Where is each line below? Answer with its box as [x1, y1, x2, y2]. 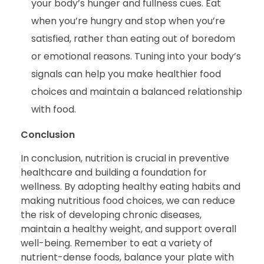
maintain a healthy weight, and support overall [21, 222, 236, 236]
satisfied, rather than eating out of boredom [31, 31, 235, 45]
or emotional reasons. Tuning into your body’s [31, 49, 241, 63]
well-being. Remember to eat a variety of [21, 236, 213, 250]
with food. [31, 102, 76, 116]
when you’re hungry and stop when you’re [31, 14, 225, 28]
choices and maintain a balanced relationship [31, 84, 242, 98]
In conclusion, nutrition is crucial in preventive [21, 151, 229, 165]
